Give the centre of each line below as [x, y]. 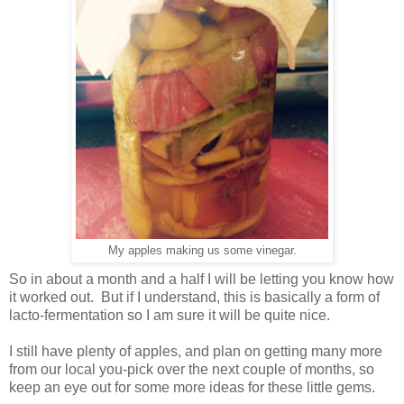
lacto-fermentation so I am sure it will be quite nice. [170, 315]
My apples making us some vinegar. [202, 250]
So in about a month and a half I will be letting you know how [202, 279]
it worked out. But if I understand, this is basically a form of [194, 297]
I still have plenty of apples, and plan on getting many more [196, 351]
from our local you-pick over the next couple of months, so [192, 369]
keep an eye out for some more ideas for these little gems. [192, 387]
